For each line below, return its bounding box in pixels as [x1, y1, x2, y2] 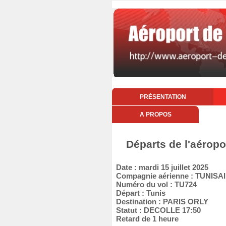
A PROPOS [139, 111, 172, 118]
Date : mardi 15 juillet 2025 [112, 163, 208, 172]
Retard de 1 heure [112, 214, 179, 223]
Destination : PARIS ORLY [112, 197, 208, 206]
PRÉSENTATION [139, 93, 186, 100]
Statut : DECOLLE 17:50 [112, 206, 201, 214]
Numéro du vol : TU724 [112, 180, 197, 189]
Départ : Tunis [112, 189, 165, 197]
